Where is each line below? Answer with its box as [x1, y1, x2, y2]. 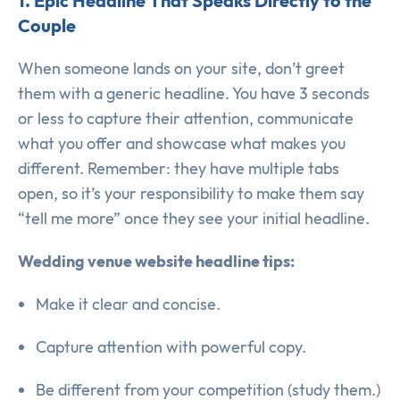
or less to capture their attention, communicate [18, 108, 354, 129]
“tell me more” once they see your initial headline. [18, 208, 370, 229]
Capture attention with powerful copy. [36, 337, 306, 358]
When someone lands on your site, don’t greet [18, 58, 345, 79]
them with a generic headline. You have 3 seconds [18, 83, 370, 104]
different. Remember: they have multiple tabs [18, 158, 339, 179]
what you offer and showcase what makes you [18, 133, 346, 154]
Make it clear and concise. [36, 294, 221, 315]
